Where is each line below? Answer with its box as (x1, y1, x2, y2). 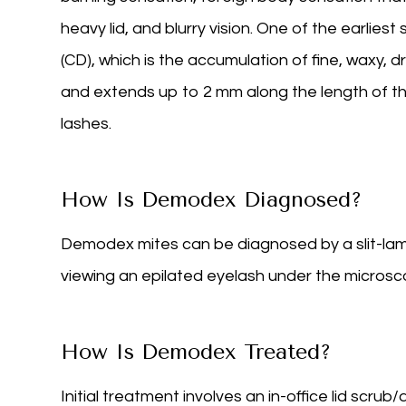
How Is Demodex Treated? (61, 339, 332, 365)
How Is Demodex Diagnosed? (61, 187, 362, 213)
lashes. (61, 115, 112, 133)
